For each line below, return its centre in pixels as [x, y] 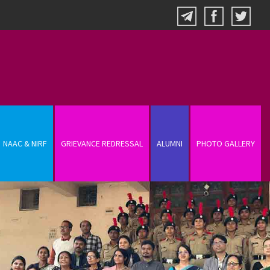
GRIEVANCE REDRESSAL [102, 143]
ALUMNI [170, 143]
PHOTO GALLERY [226, 143]
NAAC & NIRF [25, 143]
